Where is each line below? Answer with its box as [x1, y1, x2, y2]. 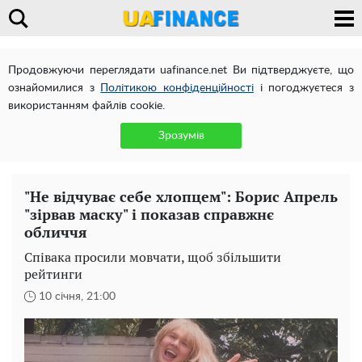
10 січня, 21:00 [39, 291, 116, 302]
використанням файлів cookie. [8, 100, 165, 112]
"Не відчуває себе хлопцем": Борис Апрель [24, 187, 338, 206]
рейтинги [24, 265, 82, 283]
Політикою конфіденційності [100, 82, 255, 94]
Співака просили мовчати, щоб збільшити [24, 248, 281, 266]
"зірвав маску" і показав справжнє [24, 204, 274, 224]
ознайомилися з [8, 82, 101, 94]
